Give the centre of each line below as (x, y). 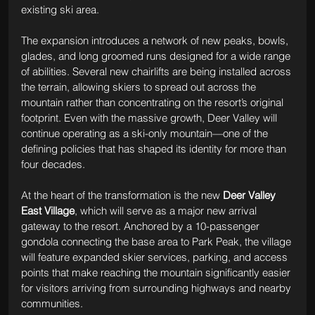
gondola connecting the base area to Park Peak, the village (157, 241)
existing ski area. (60, 9)
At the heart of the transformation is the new (122, 195)
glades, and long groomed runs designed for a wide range (157, 56)
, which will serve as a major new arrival (167, 210)
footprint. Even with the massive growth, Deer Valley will (150, 117)
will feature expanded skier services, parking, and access (155, 257)
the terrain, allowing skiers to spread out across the (140, 86)
